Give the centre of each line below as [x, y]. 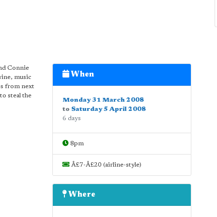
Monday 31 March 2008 [103, 100]
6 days [71, 118]
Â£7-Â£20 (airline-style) [105, 165]
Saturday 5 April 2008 [108, 109]
